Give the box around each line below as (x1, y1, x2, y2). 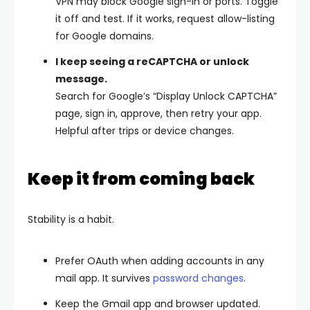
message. (55, 71, 107, 86)
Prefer (55, 253, 87, 268)
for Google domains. (55, 28, 154, 43)
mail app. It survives (55, 271, 153, 285)
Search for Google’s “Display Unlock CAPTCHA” (55, 89, 277, 103)
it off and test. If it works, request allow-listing (55, 11, 275, 26)
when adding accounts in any (118, 253, 264, 268)
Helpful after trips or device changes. (55, 123, 234, 138)
